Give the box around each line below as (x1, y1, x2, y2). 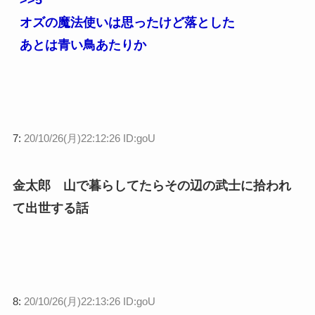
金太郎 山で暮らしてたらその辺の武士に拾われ (12, 179, 291, 193)
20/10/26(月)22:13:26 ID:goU (23, 295, 155, 308)
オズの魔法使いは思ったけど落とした (19, 15, 235, 30)
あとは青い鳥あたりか (19, 38, 146, 53)
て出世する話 (12, 201, 89, 216)
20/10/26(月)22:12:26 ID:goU (23, 132, 155, 145)
